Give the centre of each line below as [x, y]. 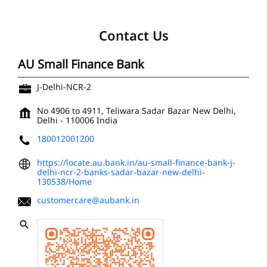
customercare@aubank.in [88, 200]
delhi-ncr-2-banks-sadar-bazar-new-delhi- [121, 172]
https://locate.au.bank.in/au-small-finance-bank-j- [136, 163]
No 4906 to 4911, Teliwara [88, 111]
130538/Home [64, 182]
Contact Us [133, 35]
